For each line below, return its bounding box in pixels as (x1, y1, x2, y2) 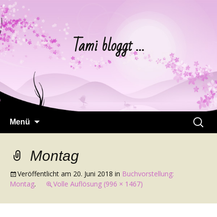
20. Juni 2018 (73, 169, 113, 178)
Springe (39, 111, 68, 122)
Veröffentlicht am (17, 169, 73, 178)
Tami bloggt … (72, 31, 145, 60)
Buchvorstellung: (122, 169, 174, 178)
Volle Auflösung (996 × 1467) (53, 179, 143, 188)
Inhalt (39, 135, 61, 145)
